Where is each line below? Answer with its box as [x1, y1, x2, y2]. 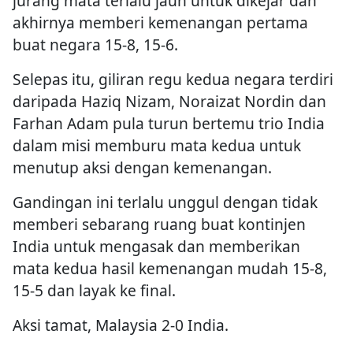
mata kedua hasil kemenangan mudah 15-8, [13, 258, 327, 280]
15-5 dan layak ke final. [13, 280, 176, 302]
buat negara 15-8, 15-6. [13, 34, 178, 56]
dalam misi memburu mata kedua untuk [13, 135, 301, 157]
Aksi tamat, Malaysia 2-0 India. [13, 314, 229, 336]
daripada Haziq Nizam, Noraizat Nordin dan [13, 91, 326, 113]
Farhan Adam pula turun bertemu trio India [13, 113, 325, 135]
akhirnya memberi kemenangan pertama [13, 12, 308, 34]
